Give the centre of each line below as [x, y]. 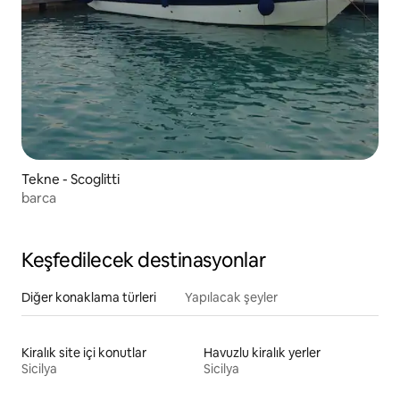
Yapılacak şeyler [231, 298]
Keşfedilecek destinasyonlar [144, 261]
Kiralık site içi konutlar [84, 353]
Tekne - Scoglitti [71, 179]
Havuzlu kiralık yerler [262, 353]
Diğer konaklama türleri [89, 298]
